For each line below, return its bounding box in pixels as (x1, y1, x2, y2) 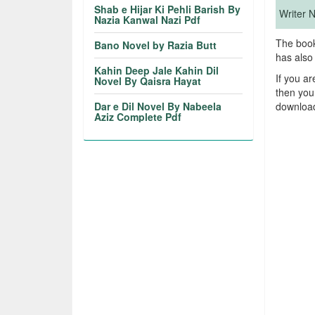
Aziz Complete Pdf (94, 110, 182, 124)
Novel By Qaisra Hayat (94, 74, 202, 88)
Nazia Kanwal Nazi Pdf (94, 13, 201, 27)
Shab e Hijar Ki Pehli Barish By (94, 2, 241, 16)
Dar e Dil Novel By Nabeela (94, 99, 222, 113)
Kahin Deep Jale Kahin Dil (94, 63, 219, 77)
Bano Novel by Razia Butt (94, 38, 217, 52)
